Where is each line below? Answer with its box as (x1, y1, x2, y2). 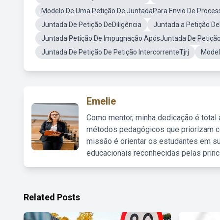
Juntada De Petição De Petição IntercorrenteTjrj (41, 48, 189, 56)
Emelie (86, 95, 116, 107)
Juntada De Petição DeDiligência (41, 21, 141, 28)
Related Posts (24, 192, 80, 202)
